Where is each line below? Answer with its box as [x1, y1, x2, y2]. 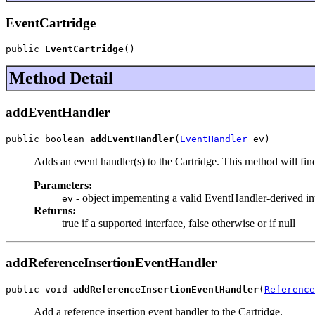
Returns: [34, 204, 76, 217]
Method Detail [9, 69, 113, 88]
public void [6, 284, 73, 295]
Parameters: [34, 179, 92, 191]
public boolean [6, 133, 90, 144]
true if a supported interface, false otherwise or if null [62, 217, 295, 229]
